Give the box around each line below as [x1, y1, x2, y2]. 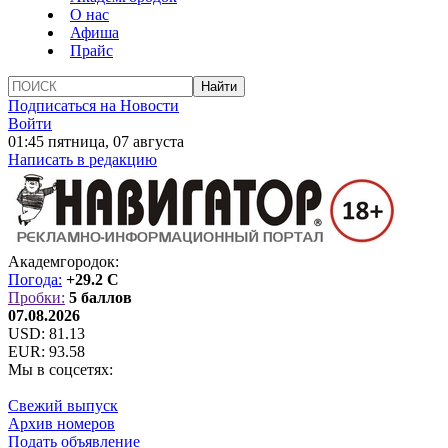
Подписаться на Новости [8, 97, 179, 114]
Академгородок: [8, 253, 119, 270]
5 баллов [69, 289, 132, 306]
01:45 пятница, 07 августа [8, 133, 184, 150]
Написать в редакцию [8, 151, 157, 168]
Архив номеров [8, 415, 115, 432]
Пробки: [8, 289, 65, 306]
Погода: [8, 271, 62, 288]
